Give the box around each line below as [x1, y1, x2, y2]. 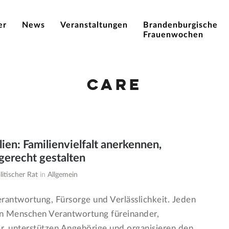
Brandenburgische [143, 21, 218, 29]
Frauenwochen [143, 31, 203, 39]
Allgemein [48, 171, 78, 178]
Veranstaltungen [60, 21, 128, 29]
